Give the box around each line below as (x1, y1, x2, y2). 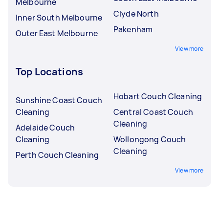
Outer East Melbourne (16, 27, 98, 39)
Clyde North (113, 8, 159, 19)
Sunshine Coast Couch (16, 94, 102, 106)
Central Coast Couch (113, 106, 193, 117)
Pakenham (113, 23, 153, 35)
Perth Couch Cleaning (16, 149, 99, 160)
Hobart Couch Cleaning (113, 90, 202, 102)
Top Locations (16, 65, 83, 78)
